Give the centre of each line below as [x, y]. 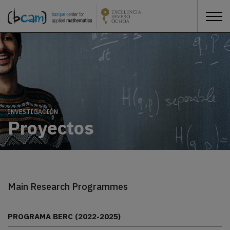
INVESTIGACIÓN [33, 112]
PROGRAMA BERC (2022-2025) [64, 217]
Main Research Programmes [68, 186]
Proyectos [51, 127]
